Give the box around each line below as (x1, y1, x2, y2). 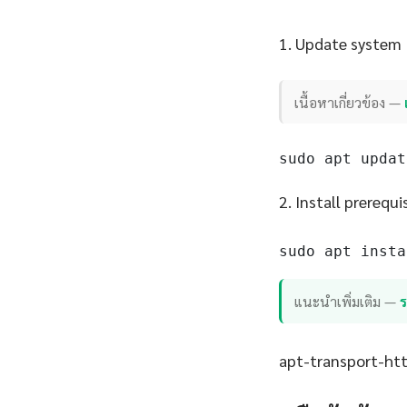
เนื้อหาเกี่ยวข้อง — (294, 92, 405, 112)
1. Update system (279, 33, 402, 55)
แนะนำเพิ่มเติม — (294, 292, 401, 312)
